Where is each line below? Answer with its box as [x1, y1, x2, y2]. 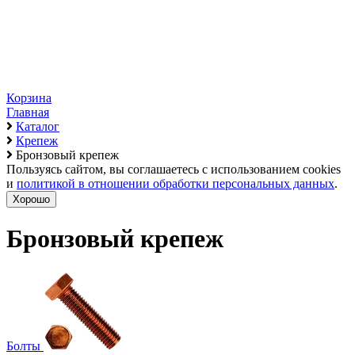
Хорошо [13, 193, 50, 205]
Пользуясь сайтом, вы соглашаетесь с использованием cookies [6, 162, 341, 176]
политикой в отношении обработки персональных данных [17, 177, 334, 190]
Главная [6, 105, 49, 119]
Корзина [6, 91, 52, 105]
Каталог [16, 120, 59, 133]
